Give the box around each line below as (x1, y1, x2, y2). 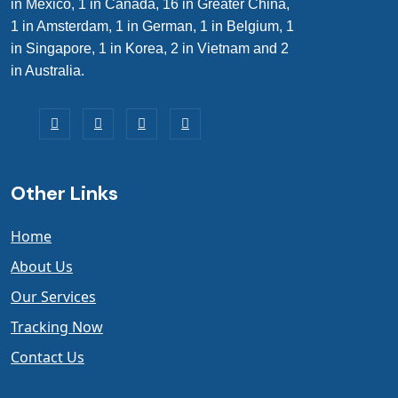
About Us (11, 257, 73, 276)
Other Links (11, 180, 118, 206)
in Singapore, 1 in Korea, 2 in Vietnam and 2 (11, 41, 289, 56)
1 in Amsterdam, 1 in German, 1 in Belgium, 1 (11, 19, 294, 34)
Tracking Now (11, 317, 103, 337)
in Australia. (11, 63, 84, 78)
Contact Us (11, 347, 84, 367)
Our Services (11, 287, 96, 306)
